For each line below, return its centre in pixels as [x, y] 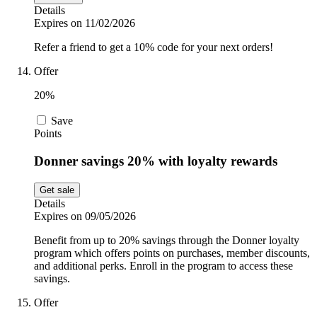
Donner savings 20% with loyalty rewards [156, 161]
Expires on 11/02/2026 [85, 23]
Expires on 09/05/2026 [85, 216]
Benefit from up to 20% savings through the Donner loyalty [167, 240]
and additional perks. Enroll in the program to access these [163, 265]
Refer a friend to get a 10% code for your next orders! [154, 47]
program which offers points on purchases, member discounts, [172, 253]
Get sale [57, 190]
